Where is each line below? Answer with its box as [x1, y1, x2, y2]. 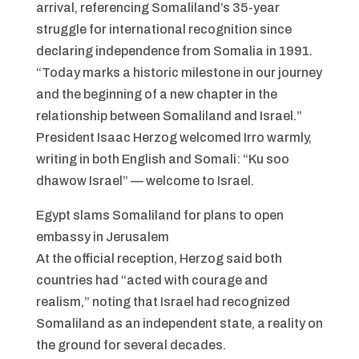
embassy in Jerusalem [35, 229, 169, 244]
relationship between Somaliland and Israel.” [35, 108, 302, 123]
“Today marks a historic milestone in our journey [35, 65, 322, 79]
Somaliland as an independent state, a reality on [35, 316, 323, 330]
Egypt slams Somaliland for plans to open [35, 208, 284, 222]
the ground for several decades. [35, 337, 226, 352]
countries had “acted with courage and [35, 272, 268, 287]
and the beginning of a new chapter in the [35, 87, 277, 101]
